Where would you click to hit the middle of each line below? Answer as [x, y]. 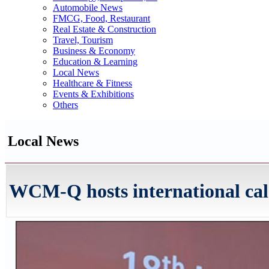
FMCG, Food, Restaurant [101, 18]
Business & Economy [94, 51]
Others [65, 105]
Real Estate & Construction [104, 29]
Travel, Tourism [83, 40]
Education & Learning [95, 62]
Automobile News [88, 8]
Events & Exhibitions [93, 94]
